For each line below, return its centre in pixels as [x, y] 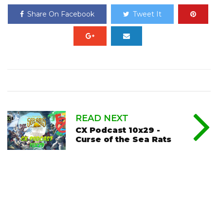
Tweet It [147, 14]
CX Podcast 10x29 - [118, 130]
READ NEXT [102, 118]
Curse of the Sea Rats [123, 139]
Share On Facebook [61, 14]
